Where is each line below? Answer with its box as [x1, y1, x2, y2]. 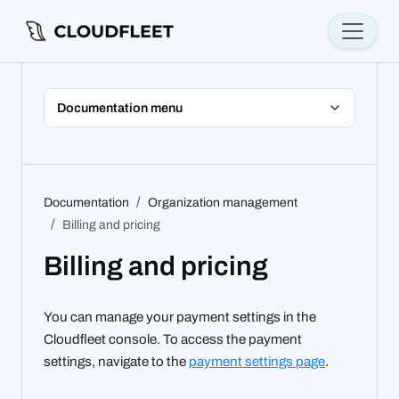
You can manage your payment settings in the [44, 310, 316, 325]
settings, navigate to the [44, 354, 189, 370]
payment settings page [189, 354, 325, 370]
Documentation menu [57, 100, 183, 115]
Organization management [148, 196, 297, 210]
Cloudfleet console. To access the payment [44, 332, 302, 347]
